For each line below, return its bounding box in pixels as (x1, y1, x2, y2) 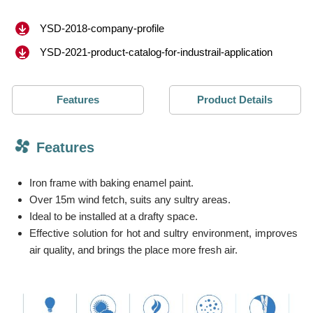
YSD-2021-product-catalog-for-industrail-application (40, 45, 273, 58)
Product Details (197, 93, 273, 105)
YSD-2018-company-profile (40, 22, 165, 34)
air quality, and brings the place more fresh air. (29, 243, 238, 256)
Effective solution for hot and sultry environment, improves (29, 226, 298, 239)
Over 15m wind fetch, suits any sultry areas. (29, 193, 231, 205)
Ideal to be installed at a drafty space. (29, 210, 198, 222)
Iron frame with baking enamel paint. (29, 176, 194, 189)
